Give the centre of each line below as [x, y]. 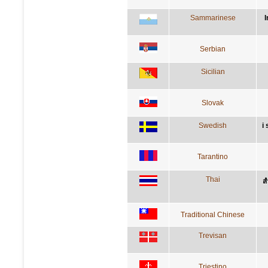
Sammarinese [213, 18]
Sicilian [213, 71]
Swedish [213, 125]
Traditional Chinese [213, 214]
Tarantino [213, 156]
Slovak [213, 103]
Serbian [213, 49]
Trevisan [213, 235]
